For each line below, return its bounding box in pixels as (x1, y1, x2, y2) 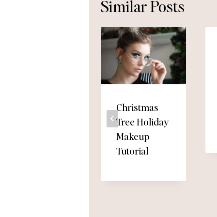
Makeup (116, 129, 149, 142)
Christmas (116, 100, 158, 113)
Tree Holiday (116, 115, 169, 128)
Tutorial (116, 144, 149, 157)
